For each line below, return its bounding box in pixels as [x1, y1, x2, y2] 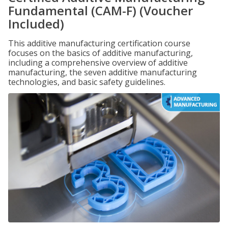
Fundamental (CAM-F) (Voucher [8, 2, 193, 19]
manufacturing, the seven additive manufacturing [8, 67, 197, 78]
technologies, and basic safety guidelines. [8, 76, 165, 88]
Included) [8, 15, 64, 32]
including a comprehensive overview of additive [8, 57, 188, 68]
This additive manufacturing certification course [8, 38, 190, 49]
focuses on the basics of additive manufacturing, [8, 47, 193, 59]
